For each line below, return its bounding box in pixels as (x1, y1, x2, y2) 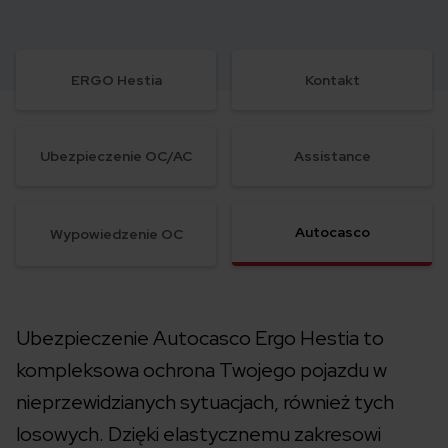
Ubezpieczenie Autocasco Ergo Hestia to (16, 325, 384, 352)
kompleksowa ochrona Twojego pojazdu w (16, 357, 387, 384)
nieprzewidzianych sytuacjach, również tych (16, 389, 394, 416)
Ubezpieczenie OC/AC (40, 147, 192, 166)
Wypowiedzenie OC (49, 225, 183, 244)
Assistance (293, 147, 371, 166)
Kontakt (304, 71, 360, 90)
